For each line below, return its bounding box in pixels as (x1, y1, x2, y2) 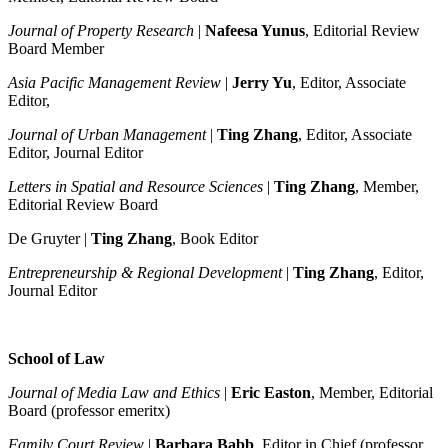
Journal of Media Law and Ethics (8, 384, 220, 402)
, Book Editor (172, 230, 258, 248)
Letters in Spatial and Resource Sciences (8, 178, 263, 196)
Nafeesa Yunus (205, 22, 305, 40)
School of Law (8, 350, 105, 368)
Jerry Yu (232, 74, 292, 92)
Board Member (8, 40, 104, 58)
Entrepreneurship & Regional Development (8, 264, 282, 282)
